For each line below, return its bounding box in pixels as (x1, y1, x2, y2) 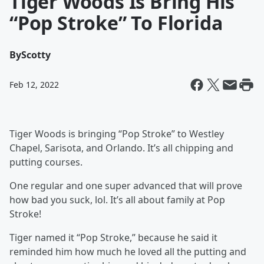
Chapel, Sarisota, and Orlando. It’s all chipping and (9, 141, 233, 154)
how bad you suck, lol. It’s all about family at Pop (9, 193, 225, 206)
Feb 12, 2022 (9, 79, 59, 90)
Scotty (21, 48, 51, 61)
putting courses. (9, 156, 82, 169)
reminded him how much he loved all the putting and (9, 245, 246, 258)
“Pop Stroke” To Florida (9, 10, 223, 35)
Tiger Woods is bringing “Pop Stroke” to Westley (9, 127, 224, 140)
